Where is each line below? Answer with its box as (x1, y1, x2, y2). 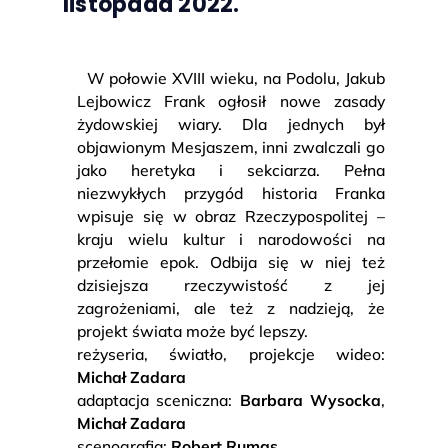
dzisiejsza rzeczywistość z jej (76, 274, 386, 295)
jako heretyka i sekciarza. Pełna (76, 159, 386, 180)
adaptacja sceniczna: (76, 389, 240, 410)
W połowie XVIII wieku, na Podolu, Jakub (76, 67, 386, 88)
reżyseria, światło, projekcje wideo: (76, 343, 386, 364)
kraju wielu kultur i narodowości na (76, 228, 386, 249)
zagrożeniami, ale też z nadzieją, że (76, 297, 386, 318)
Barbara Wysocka (239, 389, 382, 410)
